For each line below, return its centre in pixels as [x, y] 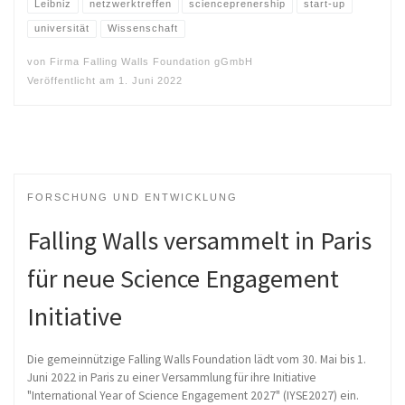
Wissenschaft [142, 28]
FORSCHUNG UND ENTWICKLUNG [132, 198]
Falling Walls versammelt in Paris [199, 240]
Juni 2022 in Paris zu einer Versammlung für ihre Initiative [172, 377]
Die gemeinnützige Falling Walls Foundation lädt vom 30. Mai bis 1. [197, 359]
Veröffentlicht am [73, 80]
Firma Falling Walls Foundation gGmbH [151, 62]
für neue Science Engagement [183, 278]
